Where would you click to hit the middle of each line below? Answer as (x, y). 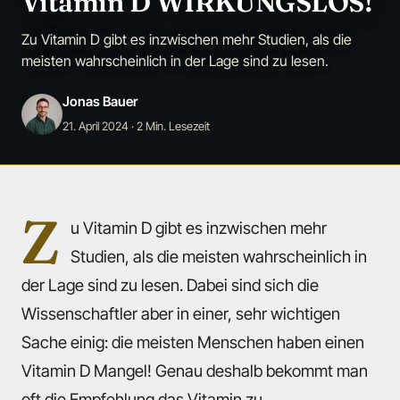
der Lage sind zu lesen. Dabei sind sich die (170, 285)
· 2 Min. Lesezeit (169, 126)
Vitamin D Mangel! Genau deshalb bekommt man (195, 371)
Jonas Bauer (100, 101)
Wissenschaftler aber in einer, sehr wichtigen (181, 314)
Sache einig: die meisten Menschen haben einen (193, 342)
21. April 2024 (96, 126)
